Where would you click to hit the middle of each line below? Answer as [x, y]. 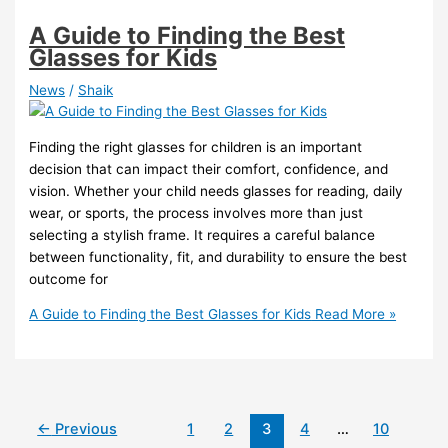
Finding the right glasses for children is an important [196, 146]
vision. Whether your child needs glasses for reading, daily [216, 190]
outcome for [69, 278]
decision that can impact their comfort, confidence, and [209, 168]
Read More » [354, 314]
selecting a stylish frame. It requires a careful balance [202, 234]
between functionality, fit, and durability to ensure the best [218, 256]
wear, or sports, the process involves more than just [196, 212]
